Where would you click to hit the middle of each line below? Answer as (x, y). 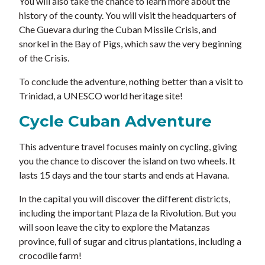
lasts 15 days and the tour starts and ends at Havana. (124, 175)
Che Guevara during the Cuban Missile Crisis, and (118, 30)
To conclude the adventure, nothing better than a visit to (131, 82)
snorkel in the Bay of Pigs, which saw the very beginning (130, 44)
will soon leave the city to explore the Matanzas (114, 227)
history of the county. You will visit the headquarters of (128, 15)
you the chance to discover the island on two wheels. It (127, 161)
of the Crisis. (44, 58)
